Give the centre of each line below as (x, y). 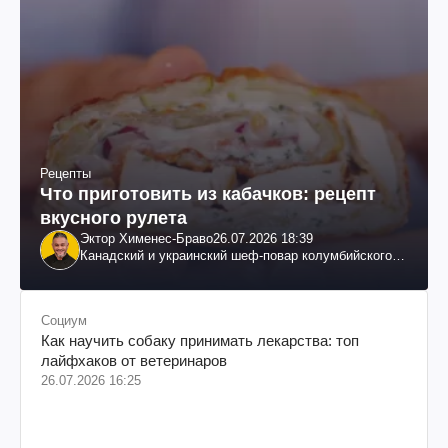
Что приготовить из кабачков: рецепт (208, 193)
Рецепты (65, 173)
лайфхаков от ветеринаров (134, 360)
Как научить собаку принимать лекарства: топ (200, 340)
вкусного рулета (113, 217)
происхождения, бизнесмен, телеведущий (208, 272)
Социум (64, 320)
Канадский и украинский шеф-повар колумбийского (236, 255)
